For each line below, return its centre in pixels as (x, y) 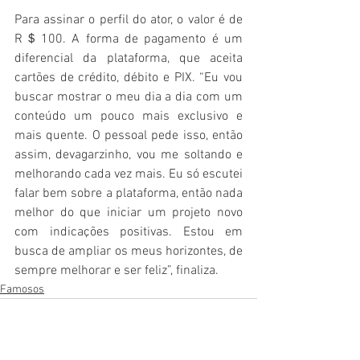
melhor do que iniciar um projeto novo (129, 213)
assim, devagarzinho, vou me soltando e (129, 155)
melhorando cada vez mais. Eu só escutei (129, 175)
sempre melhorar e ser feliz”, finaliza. (117, 271)
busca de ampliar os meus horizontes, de (129, 252)
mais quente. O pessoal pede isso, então (129, 136)
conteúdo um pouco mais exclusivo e (129, 117)
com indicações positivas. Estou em (129, 233)
